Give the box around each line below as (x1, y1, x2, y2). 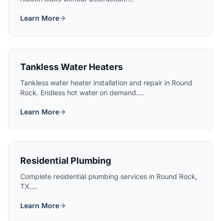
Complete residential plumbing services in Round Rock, (20, 172, 197, 181)
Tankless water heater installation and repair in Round (20, 78, 192, 87)
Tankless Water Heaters (20, 62, 123, 72)
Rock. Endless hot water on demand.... (20, 88, 144, 97)
